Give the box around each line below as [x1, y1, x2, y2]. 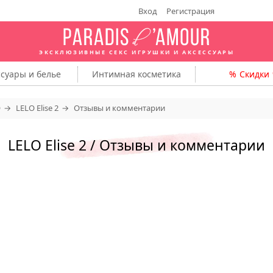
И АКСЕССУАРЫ [171, 48, 234, 56]
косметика [138, 68, 181, 80]
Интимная [92, 68, 138, 80]
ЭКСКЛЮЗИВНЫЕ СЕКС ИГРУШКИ [39, 48, 171, 56]
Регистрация [166, 5, 214, 16]
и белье [26, 68, 61, 80]
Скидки [239, 68, 269, 80]
